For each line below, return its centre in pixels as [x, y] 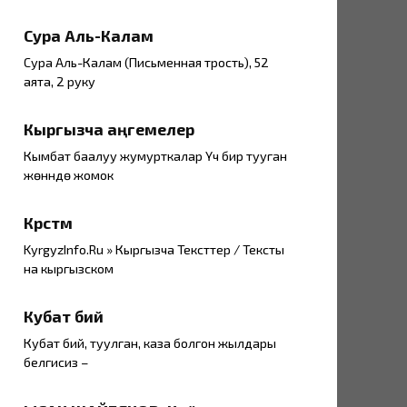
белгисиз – [56, 362]
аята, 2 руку [60, 82]
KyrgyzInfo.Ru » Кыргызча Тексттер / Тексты [154, 250]
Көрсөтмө [48, 223]
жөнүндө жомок [69, 175]
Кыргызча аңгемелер [109, 129]
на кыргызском [69, 269]
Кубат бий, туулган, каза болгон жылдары [150, 343]
